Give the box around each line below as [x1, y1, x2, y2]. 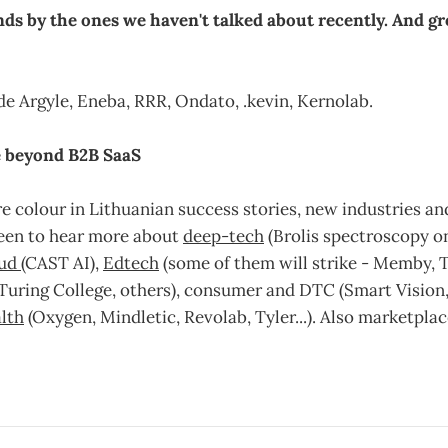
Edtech [103, 252, 159, 275]
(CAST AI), [21, 252, 103, 275]
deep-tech [183, 225, 264, 248]
